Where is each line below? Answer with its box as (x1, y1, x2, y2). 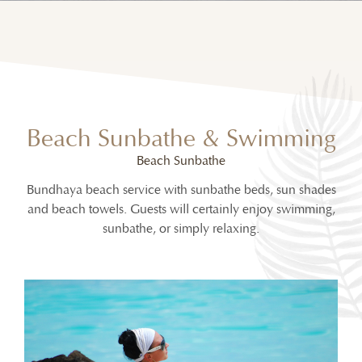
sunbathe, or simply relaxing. (103, 221, 259, 237)
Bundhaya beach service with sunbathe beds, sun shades (26, 183, 336, 198)
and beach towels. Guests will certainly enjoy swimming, (27, 202, 335, 217)
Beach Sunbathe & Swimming (26, 126, 336, 154)
